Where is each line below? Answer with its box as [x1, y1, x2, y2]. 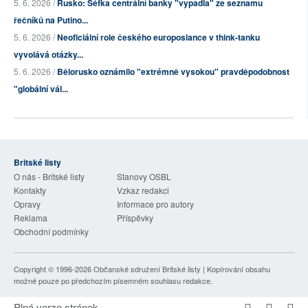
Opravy [14, 198, 41, 210]
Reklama [14, 212, 47, 224]
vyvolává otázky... [14, 48, 83, 61]
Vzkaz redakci [117, 184, 169, 197]
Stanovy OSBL [117, 170, 171, 183]
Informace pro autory [117, 198, 194, 210]
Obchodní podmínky [14, 225, 89, 238]
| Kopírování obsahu [201, 263, 270, 275]
